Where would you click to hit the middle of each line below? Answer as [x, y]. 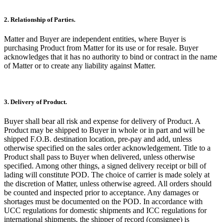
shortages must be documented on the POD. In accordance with [103, 202]
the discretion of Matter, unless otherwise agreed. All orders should [108, 184]
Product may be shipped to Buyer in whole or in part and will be [104, 130]
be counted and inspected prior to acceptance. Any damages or [101, 193]
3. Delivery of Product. [35, 102]
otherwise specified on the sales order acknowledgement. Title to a [107, 148]
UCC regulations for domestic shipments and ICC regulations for [105, 211]
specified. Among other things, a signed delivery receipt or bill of [105, 166]
